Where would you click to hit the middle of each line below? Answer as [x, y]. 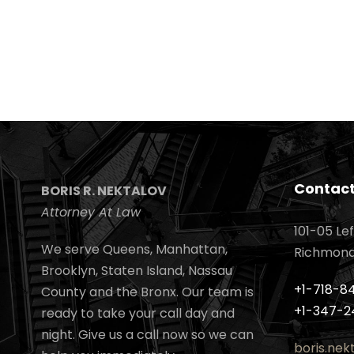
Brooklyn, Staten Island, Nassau [137, 271]
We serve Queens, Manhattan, [134, 249]
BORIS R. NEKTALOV [104, 191]
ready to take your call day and [138, 313]
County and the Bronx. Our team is [147, 292]
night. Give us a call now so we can [147, 335]
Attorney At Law [91, 212]
